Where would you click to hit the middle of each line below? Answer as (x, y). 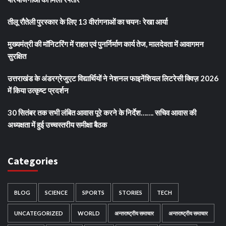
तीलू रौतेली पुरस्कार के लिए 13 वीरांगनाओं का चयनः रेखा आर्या (88, 21)
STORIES (131, 192)
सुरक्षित (17, 56)
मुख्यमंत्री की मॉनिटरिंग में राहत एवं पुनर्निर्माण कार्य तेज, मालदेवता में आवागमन (106, 44)
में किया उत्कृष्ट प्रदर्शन (39, 90)
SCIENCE (56, 192)
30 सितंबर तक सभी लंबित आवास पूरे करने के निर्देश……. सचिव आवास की (102, 112)
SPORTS (93, 192)
